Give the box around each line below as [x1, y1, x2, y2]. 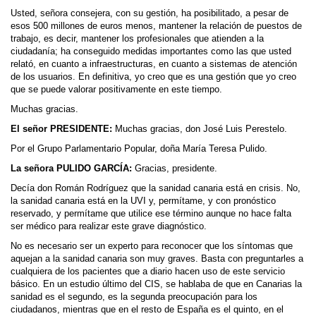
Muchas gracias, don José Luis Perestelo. [112, 124, 287, 134]
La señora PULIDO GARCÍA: [11, 164, 132, 174]
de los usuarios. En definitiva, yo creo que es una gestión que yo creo [11, 72, 296, 82]
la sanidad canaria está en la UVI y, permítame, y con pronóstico [11, 196, 276, 206]
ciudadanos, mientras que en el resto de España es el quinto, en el [11, 305, 284, 315]
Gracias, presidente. [132, 164, 217, 174]
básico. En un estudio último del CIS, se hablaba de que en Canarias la [11, 279, 302, 289]
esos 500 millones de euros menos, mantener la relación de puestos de [11, 21, 302, 31]
